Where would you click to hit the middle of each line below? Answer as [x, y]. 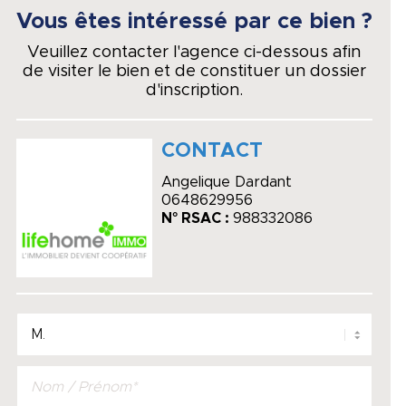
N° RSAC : [197, 218]
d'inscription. [194, 91]
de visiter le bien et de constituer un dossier [194, 72]
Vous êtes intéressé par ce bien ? [194, 22]
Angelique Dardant [226, 182]
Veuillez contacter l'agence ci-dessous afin [194, 53]
